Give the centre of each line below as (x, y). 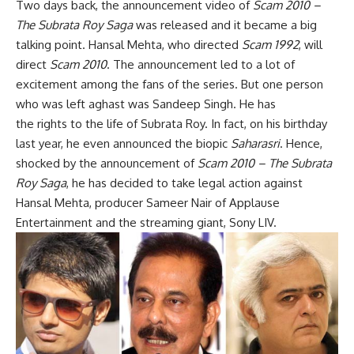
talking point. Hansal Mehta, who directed (129, 45)
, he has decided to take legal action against (185, 183)
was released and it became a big (225, 25)
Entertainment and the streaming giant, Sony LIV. (146, 223)
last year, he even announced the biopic (123, 144)
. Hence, (301, 144)
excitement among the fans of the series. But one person (169, 85)
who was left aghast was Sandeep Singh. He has (146, 104)
